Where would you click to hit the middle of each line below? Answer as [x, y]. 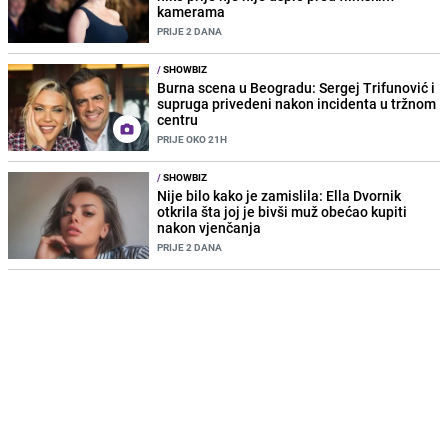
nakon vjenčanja [209, 228]
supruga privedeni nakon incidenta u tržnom [297, 103]
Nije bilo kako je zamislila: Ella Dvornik [279, 196]
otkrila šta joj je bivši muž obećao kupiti [282, 212]
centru [178, 119]
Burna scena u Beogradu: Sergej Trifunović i [296, 87]
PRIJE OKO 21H [192, 138]
